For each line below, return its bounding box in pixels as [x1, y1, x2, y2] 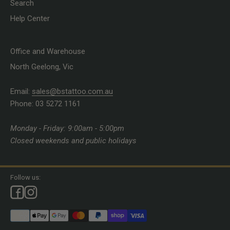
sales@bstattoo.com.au [32, 86, 113, 96]
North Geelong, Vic [10, 62, 73, 71]
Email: [10, 86, 32, 96]
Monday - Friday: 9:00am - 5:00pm [10, 123, 124, 133]
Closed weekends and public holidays [10, 136, 137, 145]
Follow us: [10, 173, 41, 181]
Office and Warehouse [10, 46, 85, 56]
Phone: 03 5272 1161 [10, 99, 81, 108]
